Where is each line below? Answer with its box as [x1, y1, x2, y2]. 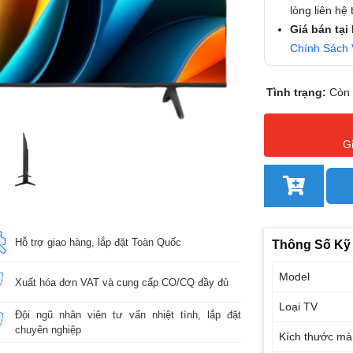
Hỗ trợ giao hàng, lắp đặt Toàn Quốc [14, 236, 181, 248]
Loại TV [279, 300, 318, 313]
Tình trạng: [266, 85, 329, 98]
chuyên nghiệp [14, 324, 81, 336]
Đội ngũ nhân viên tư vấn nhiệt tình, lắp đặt [14, 309, 241, 321]
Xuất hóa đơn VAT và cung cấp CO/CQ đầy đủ [14, 276, 229, 288]
